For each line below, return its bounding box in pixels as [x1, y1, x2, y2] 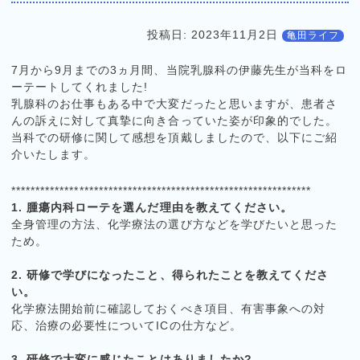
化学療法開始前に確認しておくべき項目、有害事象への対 [11, 301, 325, 315]
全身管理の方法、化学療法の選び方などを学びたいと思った [11, 217, 337, 231]
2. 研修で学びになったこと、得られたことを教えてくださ [11, 268, 329, 281]
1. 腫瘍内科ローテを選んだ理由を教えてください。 [11, 200, 292, 214]
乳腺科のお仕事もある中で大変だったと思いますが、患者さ [11, 97, 337, 111]
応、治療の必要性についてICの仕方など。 [11, 318, 242, 332]
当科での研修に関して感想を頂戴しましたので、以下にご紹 [11, 131, 337, 145]
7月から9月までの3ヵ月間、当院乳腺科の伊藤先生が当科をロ [11, 63, 347, 77]
